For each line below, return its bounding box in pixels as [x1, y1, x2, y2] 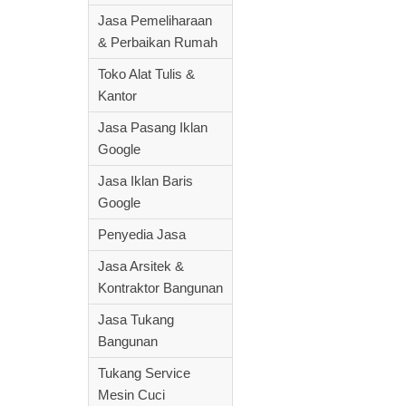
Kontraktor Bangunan [98, 280, 223, 295]
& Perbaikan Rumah [98, 34, 217, 50]
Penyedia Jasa [98, 227, 186, 242]
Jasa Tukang [98, 312, 174, 327]
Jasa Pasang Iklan [98, 120, 208, 135]
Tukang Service [98, 365, 190, 381]
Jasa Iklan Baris [98, 173, 193, 188]
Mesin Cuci [98, 387, 165, 402]
